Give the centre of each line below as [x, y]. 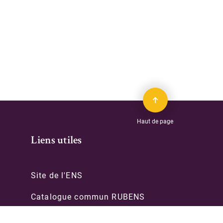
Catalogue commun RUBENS [88, 197]
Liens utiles [56, 141]
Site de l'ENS [57, 175]
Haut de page [155, 121]
